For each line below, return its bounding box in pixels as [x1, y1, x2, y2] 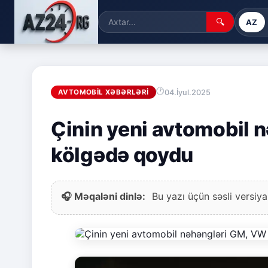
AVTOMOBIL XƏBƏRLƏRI [58, 88, 149, 97]
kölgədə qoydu [51, 142, 194, 167]
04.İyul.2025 [164, 87, 211, 97]
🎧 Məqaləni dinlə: [61, 190, 145, 203]
